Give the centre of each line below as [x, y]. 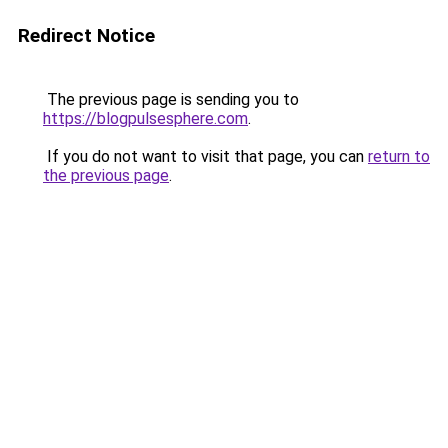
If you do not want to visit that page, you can [205, 156]
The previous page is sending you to [171, 99]
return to [399, 156]
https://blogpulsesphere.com [145, 118]
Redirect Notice [86, 35]
